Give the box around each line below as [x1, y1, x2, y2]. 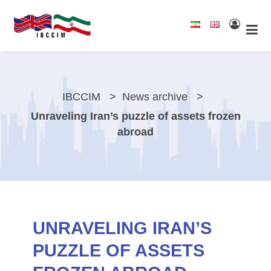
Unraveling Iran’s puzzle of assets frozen [30, 110, 241, 123]
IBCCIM [62, 91, 100, 103]
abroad [117, 126, 154, 139]
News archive [122, 91, 188, 103]
